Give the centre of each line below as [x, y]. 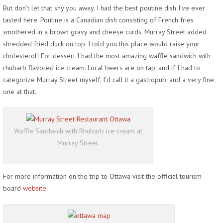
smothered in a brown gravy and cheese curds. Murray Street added [105, 32]
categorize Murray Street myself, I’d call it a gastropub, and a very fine [109, 79]
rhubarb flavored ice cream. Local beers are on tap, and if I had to [102, 67]
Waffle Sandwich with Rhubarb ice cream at [78, 131]
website [35, 188]
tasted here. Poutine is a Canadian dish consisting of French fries [98, 20]
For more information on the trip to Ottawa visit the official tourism [102, 176]
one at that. [20, 91]
